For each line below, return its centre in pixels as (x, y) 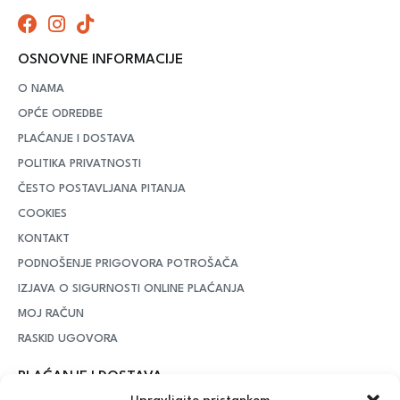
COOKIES (42, 213)
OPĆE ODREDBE (60, 113)
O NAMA (41, 88)
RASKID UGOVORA (68, 338)
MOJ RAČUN (51, 313)
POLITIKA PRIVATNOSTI (79, 163)
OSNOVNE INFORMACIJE (100, 59)
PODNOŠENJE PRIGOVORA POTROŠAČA (128, 263)
